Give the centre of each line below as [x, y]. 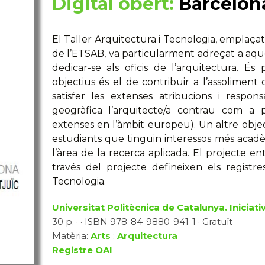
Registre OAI [82, 250]
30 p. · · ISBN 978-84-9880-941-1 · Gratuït [142, 222]
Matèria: [71, 236]
